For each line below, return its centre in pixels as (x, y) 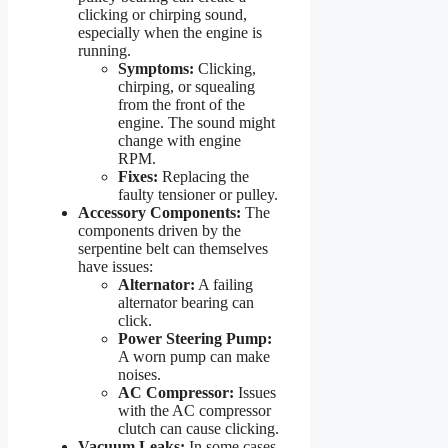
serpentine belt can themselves (173, 248)
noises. (139, 374)
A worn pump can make (194, 356)
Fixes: (138, 176)
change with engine (179, 140)
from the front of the (181, 104)
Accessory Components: (159, 212)
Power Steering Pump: (195, 338)
